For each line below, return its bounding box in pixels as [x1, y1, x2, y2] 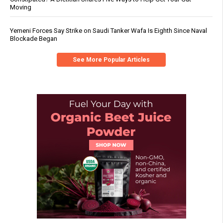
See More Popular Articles [73, 56, 150, 64]
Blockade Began [10, 35, 57, 43]
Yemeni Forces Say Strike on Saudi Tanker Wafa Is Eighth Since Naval [10, 27, 207, 35]
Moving [10, 3, 31, 11]
